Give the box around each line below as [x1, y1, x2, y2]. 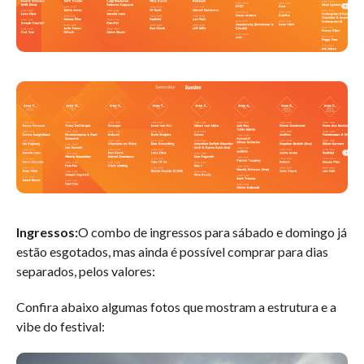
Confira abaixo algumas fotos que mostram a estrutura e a [16, 299, 336, 315]
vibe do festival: [16, 318, 105, 335]
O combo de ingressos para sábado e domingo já [78, 224, 347, 240]
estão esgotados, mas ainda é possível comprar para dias [16, 244, 328, 260]
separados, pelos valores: [16, 263, 155, 279]
